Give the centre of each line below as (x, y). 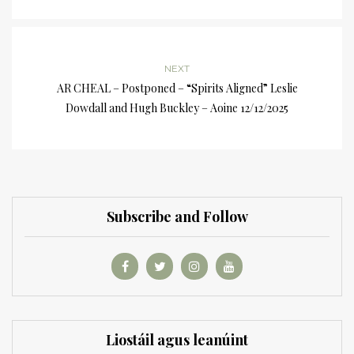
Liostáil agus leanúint (177, 340)
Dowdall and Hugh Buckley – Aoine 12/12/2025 (177, 108)
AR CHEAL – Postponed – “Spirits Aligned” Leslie (177, 88)
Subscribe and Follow (177, 217)
